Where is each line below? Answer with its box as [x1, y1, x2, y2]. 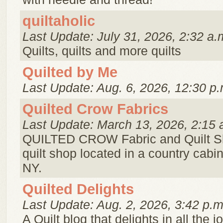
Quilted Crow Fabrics [22, 101, 168, 117]
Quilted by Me [22, 64, 117, 80]
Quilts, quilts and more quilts [22, 44, 181, 58]
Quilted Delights [22, 181, 134, 197]
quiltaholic [22, 13, 95, 29]
